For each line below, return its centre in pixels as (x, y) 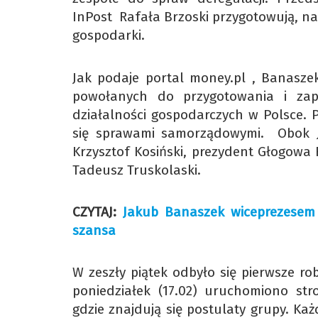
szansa (94, 230)
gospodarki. (109, 35)
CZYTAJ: (98, 212)
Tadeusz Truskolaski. (137, 170)
